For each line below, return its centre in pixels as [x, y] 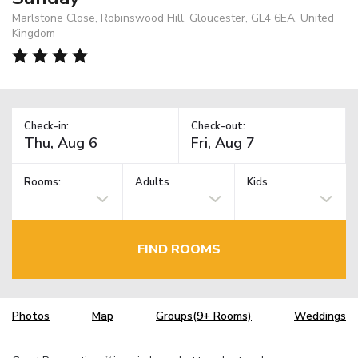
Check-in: [46, 126]
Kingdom [34, 33]
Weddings [320, 316]
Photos [31, 316]
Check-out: [218, 126]
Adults [153, 183]
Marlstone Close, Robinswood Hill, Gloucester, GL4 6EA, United [173, 18]
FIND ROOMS [179, 249]
